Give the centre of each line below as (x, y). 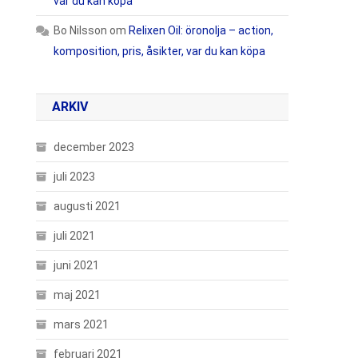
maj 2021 (78, 295)
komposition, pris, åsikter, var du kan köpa (160, 51)
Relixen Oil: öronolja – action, (201, 30)
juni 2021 (77, 265)
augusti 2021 (88, 206)
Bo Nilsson (81, 30)
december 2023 (94, 147)
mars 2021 (82, 324)
